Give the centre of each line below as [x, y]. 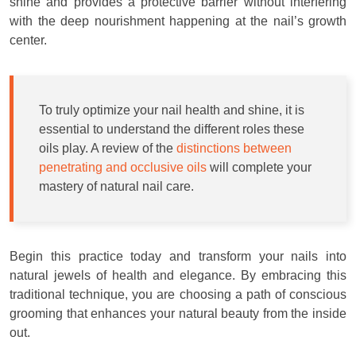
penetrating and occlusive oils [123, 168]
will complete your [259, 168]
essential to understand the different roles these [172, 130]
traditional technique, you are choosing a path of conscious [178, 295]
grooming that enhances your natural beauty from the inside [178, 314]
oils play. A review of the [108, 149]
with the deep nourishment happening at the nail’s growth [178, 21]
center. [28, 41]
